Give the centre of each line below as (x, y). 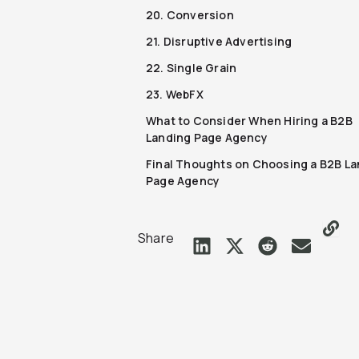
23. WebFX (175, 94)
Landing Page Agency (207, 137)
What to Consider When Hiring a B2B (249, 120)
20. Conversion (190, 14)
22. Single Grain (192, 67)
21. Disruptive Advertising (219, 41)
